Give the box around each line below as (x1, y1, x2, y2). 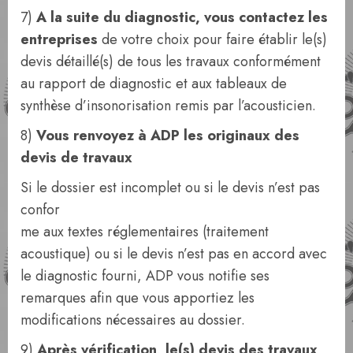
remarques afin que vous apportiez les (20, 288, 255, 308)
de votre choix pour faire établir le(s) (98, 29, 327, 50)
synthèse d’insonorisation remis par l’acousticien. (20, 95, 316, 116)
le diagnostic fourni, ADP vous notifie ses (20, 266, 269, 286)
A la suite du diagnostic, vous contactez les (36, 7, 328, 28)
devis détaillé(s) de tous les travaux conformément (20, 51, 321, 72)
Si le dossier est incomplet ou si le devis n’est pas (20, 177, 320, 198)
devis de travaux (20, 147, 132, 168)
